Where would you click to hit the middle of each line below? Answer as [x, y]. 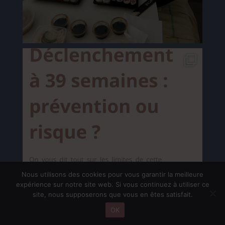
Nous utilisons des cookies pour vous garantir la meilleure [113, 174]
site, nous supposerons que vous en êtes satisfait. [113, 194]
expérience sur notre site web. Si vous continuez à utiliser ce [113, 184]
